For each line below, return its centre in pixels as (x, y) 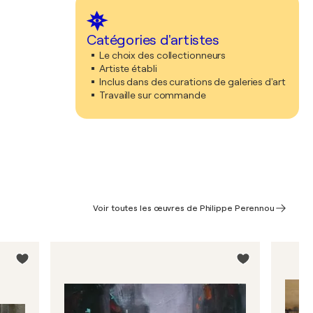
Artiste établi (128, 68)
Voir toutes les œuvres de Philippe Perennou (184, 208)
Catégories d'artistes (153, 40)
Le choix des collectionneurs (163, 55)
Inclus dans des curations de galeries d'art (192, 82)
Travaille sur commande (153, 95)
